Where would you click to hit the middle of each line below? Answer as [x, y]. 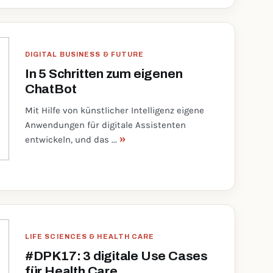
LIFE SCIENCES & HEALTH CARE [90, 236]
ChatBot [51, 89]
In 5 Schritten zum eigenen [104, 74]
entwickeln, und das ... [72, 140]
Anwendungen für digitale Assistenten [105, 125]
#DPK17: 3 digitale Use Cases [116, 256]
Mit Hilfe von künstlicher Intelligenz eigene [114, 110]
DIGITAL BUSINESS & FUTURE [84, 54]
